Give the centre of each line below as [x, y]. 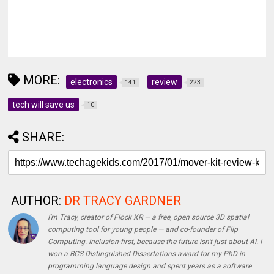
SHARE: [43, 137]
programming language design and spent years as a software [150, 266]
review [165, 82]
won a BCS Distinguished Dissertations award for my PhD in [147, 254]
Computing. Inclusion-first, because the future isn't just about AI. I [155, 242]
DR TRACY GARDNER [123, 201]
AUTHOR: [36, 201]
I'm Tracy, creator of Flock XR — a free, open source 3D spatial [149, 217]
